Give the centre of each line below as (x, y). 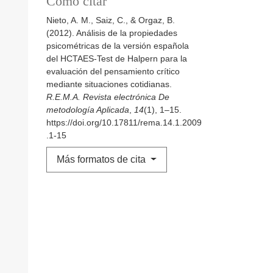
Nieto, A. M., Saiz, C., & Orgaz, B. (111, 20)
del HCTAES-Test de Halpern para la (117, 59)
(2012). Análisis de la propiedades (112, 33)
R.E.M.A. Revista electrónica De (108, 97)
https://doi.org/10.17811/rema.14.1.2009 (124, 123)
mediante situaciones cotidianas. (109, 84)
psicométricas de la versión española (118, 46)
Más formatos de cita (102, 160)
